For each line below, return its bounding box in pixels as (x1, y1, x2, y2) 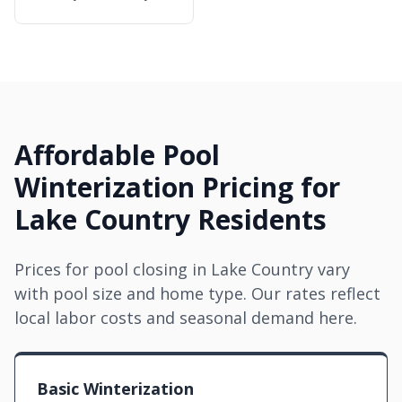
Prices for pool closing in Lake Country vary (14, 258, 350, 280)
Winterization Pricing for (14, 169, 340, 205)
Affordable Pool (14, 136, 220, 173)
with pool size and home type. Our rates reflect (14, 283, 380, 304)
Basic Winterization (37, 378, 194, 399)
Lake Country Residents (14, 201, 327, 238)
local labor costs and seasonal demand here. (14, 307, 357, 328)
